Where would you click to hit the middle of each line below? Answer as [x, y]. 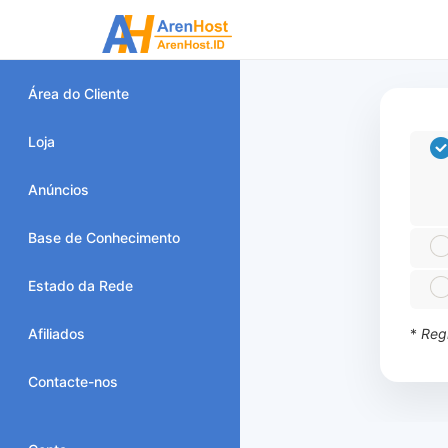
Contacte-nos [73, 381]
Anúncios [58, 189]
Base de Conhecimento [104, 237]
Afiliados [56, 333]
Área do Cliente [78, 93]
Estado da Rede [80, 285]
